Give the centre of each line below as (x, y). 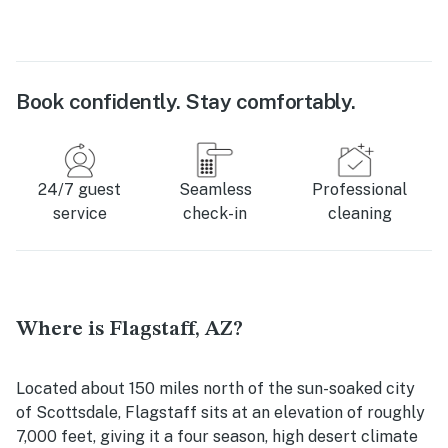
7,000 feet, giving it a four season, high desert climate (217, 436)
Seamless (215, 189)
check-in (215, 213)
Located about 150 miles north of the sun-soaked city (215, 388)
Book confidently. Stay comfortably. (186, 101)
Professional (359, 189)
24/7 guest (80, 189)
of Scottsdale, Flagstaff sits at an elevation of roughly (220, 412)
